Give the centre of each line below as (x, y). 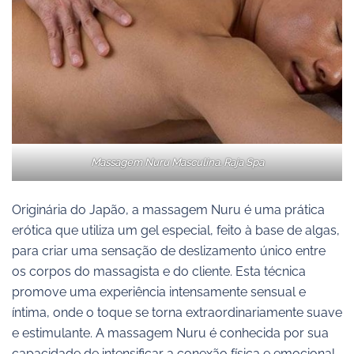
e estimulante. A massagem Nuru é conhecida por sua (170, 333)
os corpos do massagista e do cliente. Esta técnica (159, 272)
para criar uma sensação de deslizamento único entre (169, 251)
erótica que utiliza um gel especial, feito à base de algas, (176, 231)
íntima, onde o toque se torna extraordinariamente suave (177, 313)
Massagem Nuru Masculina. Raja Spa (177, 163)
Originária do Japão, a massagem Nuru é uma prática (168, 210)
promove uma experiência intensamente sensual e (159, 292)
